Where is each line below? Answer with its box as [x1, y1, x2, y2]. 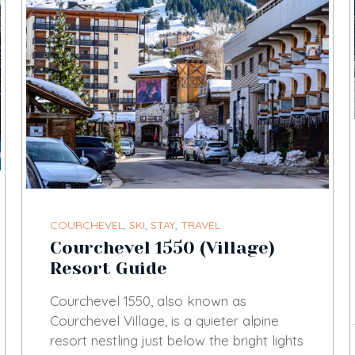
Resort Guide [50, 258, 168, 279]
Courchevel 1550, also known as [50, 292, 247, 310]
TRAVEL [181, 218, 221, 233]
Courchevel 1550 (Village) [50, 238, 276, 258]
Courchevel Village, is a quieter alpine [50, 312, 280, 330]
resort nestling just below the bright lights [50, 332, 304, 349]
